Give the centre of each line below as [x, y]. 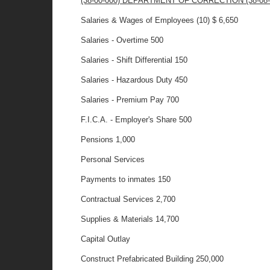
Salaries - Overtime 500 [122, 40]
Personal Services [113, 159]
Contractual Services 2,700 [128, 199]
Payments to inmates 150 [126, 179]
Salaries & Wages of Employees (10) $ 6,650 [160, 20]
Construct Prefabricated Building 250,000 [152, 259]
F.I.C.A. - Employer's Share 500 [137, 120]
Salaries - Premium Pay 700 [130, 100]
